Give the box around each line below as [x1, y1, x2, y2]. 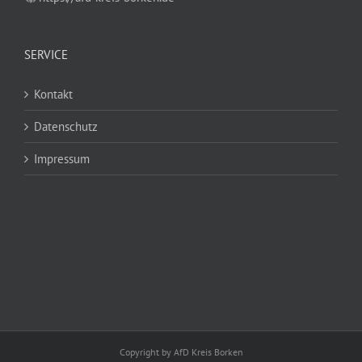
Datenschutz [34, 118, 98, 134]
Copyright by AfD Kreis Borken [119, 345, 243, 358]
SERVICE [24, 46, 68, 62]
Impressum [34, 150, 90, 166]
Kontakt [34, 86, 73, 102]
